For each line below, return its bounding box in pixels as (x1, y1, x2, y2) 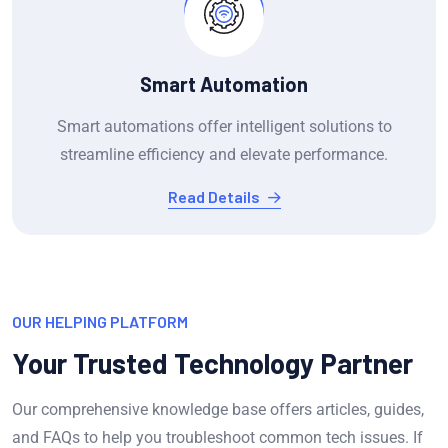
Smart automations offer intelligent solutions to (56, 117, 392, 137)
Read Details (167, 187, 260, 207)
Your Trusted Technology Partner (12, 345, 413, 380)
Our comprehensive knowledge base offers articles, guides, (12, 399, 424, 419)
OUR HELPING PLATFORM (12, 311, 188, 331)
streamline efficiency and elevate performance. (60, 145, 388, 165)
